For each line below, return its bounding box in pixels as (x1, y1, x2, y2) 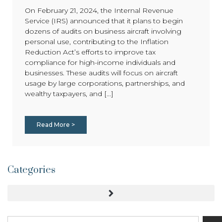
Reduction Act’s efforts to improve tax (25, 47, 156, 56)
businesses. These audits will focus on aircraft (25, 68, 178, 77)
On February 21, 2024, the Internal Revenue (25, 5, 173, 15)
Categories (7, 164, 55, 177)
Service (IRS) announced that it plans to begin (25, 16, 183, 25)
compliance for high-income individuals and (25, 57, 175, 67)
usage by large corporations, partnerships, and (25, 78, 185, 88)
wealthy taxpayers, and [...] (25, 89, 113, 98)
